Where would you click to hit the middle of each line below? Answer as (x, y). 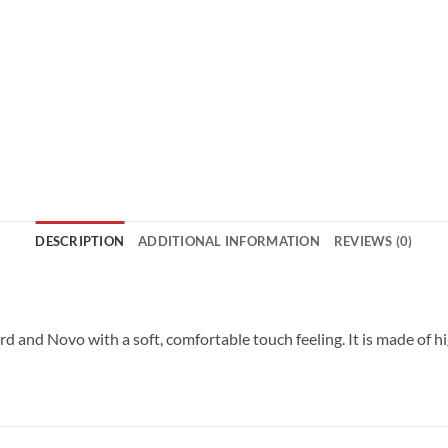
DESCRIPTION (80, 241)
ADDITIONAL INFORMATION (229, 241)
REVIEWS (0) (373, 241)
